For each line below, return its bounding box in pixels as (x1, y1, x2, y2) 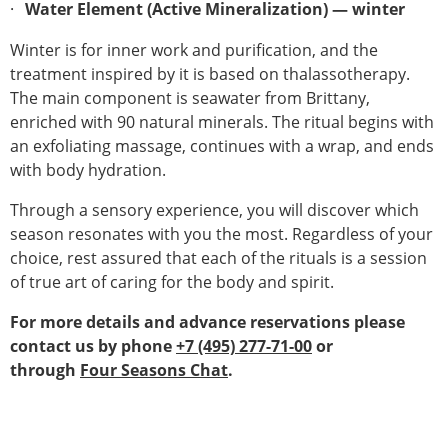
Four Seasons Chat (80, 359, 228, 381)
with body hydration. (10, 159, 166, 181)
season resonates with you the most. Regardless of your (10, 223, 433, 245)
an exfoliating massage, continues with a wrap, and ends (10, 135, 434, 157)
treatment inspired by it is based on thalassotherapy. (10, 63, 410, 85)
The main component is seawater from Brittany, (10, 87, 370, 109)
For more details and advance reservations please (10, 311, 405, 333)
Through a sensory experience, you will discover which (10, 199, 419, 221)
